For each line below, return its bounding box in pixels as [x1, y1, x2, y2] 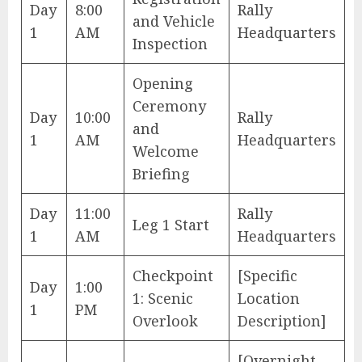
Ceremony [133, 96, 206, 116]
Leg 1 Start [133, 215, 209, 235]
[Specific [238, 266, 297, 286]
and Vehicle [133, 11, 215, 32]
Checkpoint [133, 266, 213, 286]
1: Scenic [133, 288, 193, 309]
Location [238, 288, 300, 309]
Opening [133, 74, 193, 94]
